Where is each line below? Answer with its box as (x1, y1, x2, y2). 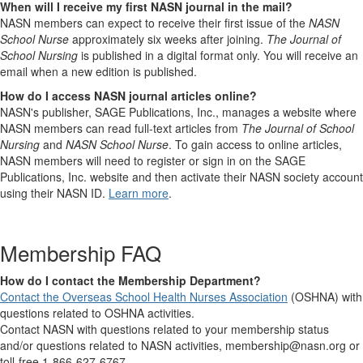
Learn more (109, 185, 169, 202)
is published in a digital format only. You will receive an (78, 47, 358, 64)
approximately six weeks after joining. (69, 31, 267, 48)
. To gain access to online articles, (169, 136, 342, 153)
